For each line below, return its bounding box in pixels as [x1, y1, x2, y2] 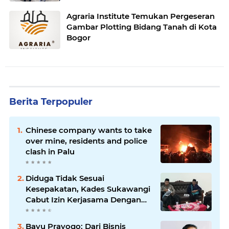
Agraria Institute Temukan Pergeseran [66, 11, 215, 21]
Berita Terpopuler [9, 96, 93, 107]
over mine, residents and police [26, 135, 147, 146]
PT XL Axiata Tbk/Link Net [26, 205, 126, 215]
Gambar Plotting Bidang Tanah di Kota [66, 21, 217, 32]
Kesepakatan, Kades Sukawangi [26, 184, 150, 194]
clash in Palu [26, 146, 75, 156]
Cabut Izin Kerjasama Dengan [26, 194, 141, 204]
